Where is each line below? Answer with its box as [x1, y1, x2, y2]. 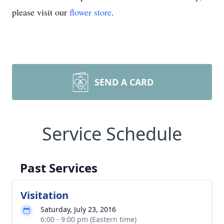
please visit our [12, 6, 69, 18]
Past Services [20, 159, 97, 176]
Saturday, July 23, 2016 [40, 204, 116, 214]
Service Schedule [42, 121, 182, 146]
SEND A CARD [94, 76, 153, 88]
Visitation [20, 188, 68, 202]
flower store [69, 6, 111, 18]
